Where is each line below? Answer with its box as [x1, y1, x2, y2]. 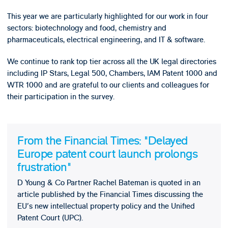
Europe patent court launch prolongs [17, 147, 198, 161]
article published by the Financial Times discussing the [17, 189, 204, 200]
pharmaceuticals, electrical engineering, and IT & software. [7, 34, 205, 45]
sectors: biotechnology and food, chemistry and [7, 22, 166, 33]
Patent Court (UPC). [17, 213, 83, 223]
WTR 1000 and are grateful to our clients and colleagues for [7, 80, 209, 91]
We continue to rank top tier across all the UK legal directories [7, 56, 216, 67]
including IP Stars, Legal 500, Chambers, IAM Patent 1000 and [7, 68, 217, 79]
